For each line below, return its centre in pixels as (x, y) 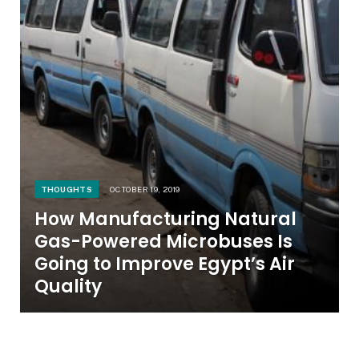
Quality (68, 287)
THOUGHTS (66, 190)
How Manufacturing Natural (165, 220)
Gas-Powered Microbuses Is (163, 242)
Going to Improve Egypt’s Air (164, 264)
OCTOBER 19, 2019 (145, 190)
